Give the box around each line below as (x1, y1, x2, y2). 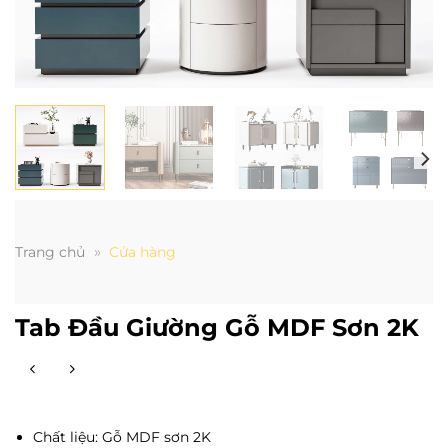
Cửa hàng (109, 243, 176, 262)
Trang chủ (15, 243, 85, 262)
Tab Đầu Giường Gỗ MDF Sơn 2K (15, 312, 419, 342)
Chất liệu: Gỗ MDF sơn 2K (33, 427, 220, 446)
